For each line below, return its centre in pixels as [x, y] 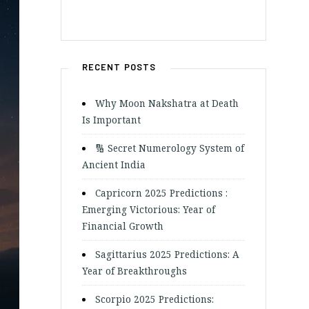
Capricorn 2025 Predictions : [162, 193]
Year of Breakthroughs [134, 271]
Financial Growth [122, 226]
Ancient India [113, 165]
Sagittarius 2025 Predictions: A [168, 254]
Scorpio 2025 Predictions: [155, 299]
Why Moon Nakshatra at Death [167, 103]
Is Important [111, 120]
